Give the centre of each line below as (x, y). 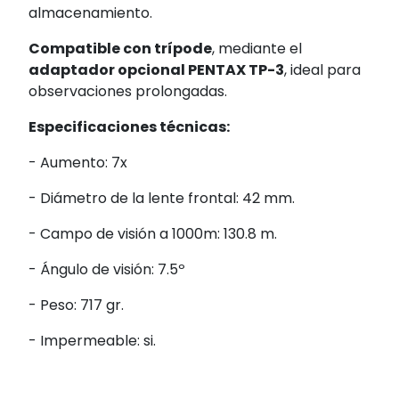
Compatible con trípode (120, 49)
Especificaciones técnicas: (129, 127)
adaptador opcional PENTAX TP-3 (156, 70)
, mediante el (257, 49)
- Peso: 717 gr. (76, 305)
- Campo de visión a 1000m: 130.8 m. (153, 234)
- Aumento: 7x (78, 163)
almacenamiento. (90, 13)
